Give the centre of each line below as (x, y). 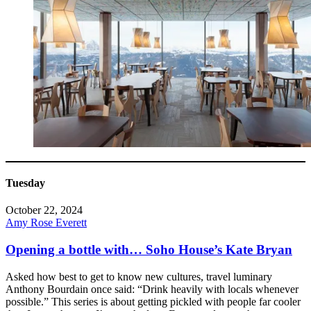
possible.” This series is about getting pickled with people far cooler (153, 301)
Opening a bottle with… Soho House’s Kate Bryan (149, 249)
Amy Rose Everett (46, 223)
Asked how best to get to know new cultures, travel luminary (139, 276)
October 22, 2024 (44, 210)
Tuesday (25, 183)
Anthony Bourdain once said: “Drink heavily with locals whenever (152, 289)
